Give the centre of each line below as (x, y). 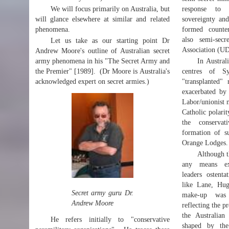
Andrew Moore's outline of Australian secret (102, 51)
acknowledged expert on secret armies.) (92, 82)
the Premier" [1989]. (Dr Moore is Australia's (102, 71)
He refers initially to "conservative (110, 220)
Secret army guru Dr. (102, 193)
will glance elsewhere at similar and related (102, 19)
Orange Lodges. (205, 143)
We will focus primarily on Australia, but (110, 9)
